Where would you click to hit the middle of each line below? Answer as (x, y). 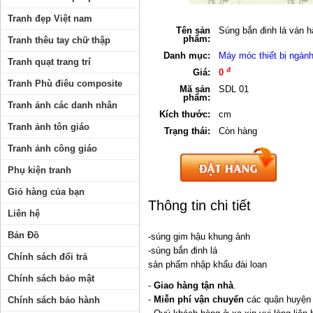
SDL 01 (234, 89)
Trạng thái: (187, 131)
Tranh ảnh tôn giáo (49, 127)
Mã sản (195, 89)
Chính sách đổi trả (48, 257)
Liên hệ (24, 213)
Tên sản (193, 30)
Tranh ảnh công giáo (52, 148)
